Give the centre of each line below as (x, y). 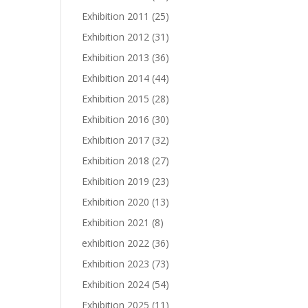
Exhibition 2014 (116, 78)
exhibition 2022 (116, 243)
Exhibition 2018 (116, 161)
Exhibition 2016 (116, 119)
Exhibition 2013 (116, 57)
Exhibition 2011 (116, 16)
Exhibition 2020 (116, 202)
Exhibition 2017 (116, 140)
